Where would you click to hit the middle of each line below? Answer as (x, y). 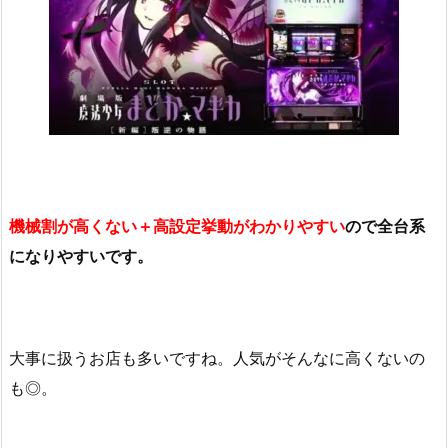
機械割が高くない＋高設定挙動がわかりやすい (177, 226)
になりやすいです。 (81, 256)
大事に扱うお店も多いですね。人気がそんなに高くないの (217, 357)
